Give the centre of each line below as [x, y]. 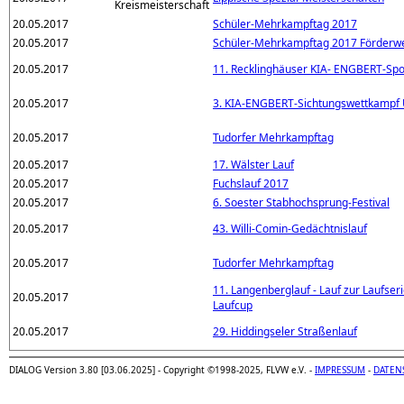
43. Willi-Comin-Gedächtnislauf [290, 228]
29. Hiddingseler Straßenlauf [285, 331]
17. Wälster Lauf [253, 164]
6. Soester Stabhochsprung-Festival [301, 202]
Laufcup [233, 305]
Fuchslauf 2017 [251, 183]
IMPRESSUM [340, 369]
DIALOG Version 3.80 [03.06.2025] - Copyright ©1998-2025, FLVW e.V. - [162, 369]
